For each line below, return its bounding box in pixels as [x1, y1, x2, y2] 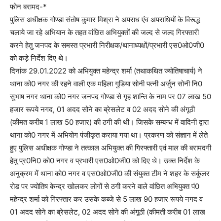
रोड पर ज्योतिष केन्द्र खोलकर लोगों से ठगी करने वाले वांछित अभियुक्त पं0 [10, 182, 199, 191]
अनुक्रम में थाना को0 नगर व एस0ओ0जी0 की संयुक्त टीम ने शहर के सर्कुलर [10, 169, 210, 178]
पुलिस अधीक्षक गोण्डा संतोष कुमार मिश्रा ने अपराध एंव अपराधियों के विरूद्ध [10, 15, 200, 24]
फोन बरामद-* [10, 2, 47, 11]
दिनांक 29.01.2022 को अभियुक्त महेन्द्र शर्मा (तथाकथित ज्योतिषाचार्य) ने [10, 66, 202, 75]
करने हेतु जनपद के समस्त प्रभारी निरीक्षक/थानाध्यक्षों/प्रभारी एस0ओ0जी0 [10, 40, 204, 50]
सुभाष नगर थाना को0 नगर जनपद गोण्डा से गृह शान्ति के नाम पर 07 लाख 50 [10, 92, 211, 101]
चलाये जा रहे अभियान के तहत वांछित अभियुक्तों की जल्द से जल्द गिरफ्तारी [10, 28, 199, 37]
